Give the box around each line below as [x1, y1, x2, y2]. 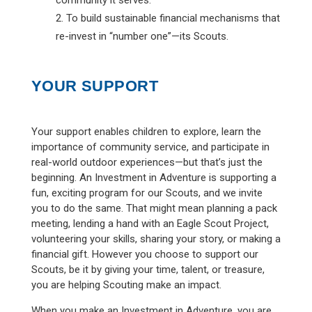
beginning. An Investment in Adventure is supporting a [31, 171, 276, 184]
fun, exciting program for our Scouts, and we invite [31, 186, 263, 199]
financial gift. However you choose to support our [31, 247, 258, 260]
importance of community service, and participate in [31, 140, 270, 153]
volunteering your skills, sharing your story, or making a [31, 232, 281, 245]
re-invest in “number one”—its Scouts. [55, 29, 228, 42]
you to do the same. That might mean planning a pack [31, 201, 277, 214]
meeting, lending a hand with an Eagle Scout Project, [31, 217, 269, 230]
